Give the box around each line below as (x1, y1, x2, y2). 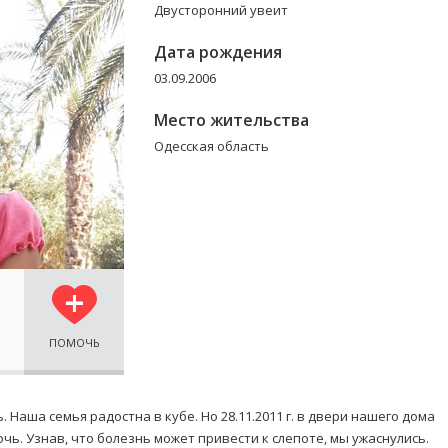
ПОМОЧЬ (48, 335, 100, 350)
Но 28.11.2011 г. (201, 407, 295, 425)
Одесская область (154, 137, 269, 155)
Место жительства (154, 109, 309, 131)
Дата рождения (154, 41, 282, 63)
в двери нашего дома (294, 407, 436, 425)
